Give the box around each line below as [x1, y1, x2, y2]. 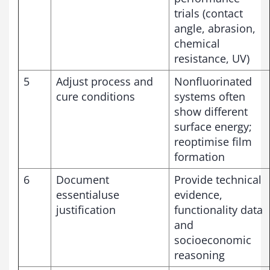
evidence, [174, 187, 222, 202]
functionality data [174, 202, 263, 217]
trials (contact [174, 5, 243, 20]
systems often [174, 89, 245, 104]
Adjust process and [56, 74, 153, 89]
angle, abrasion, [174, 20, 256, 36]
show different [174, 104, 248, 119]
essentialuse [56, 187, 119, 202]
